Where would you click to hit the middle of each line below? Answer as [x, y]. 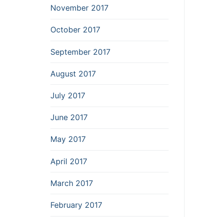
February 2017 [76, 205]
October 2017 [75, 30]
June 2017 [69, 117]
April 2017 [69, 161]
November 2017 [79, 8]
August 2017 [73, 73]
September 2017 [80, 52]
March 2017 [72, 183]
